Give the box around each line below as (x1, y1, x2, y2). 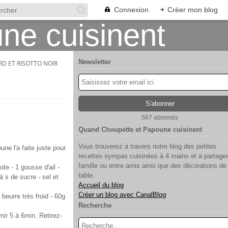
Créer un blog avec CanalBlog (78, 191, 166, 198)
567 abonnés (141, 114, 178, 121)
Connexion (114, 6, 149, 14)
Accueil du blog (78, 181, 124, 189)
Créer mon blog (167, 6, 218, 14)
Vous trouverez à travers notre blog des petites (78, 142, 216, 150)
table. (78, 172, 95, 179)
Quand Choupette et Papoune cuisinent (78, 126, 202, 133)
